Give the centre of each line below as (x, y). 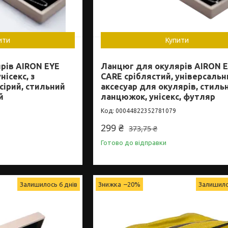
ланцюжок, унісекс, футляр (158, 96)
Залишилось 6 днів (49, 184)
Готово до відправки (134, 142)
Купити (177, 40)
